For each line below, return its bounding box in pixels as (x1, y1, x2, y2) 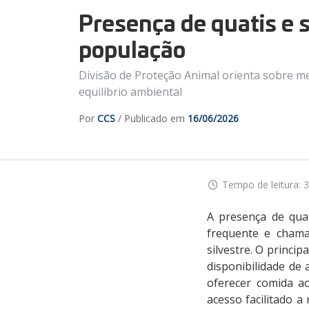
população (79, 31, 186, 64)
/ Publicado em (115, 111, 188, 125)
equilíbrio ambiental (79, 83, 182, 99)
